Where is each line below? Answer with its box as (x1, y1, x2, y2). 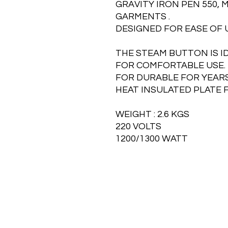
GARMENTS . (116, 12, 170, 21)
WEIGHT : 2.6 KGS (116, 109, 189, 119)
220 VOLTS (116, 122, 161, 131)
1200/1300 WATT (116, 134, 188, 144)
